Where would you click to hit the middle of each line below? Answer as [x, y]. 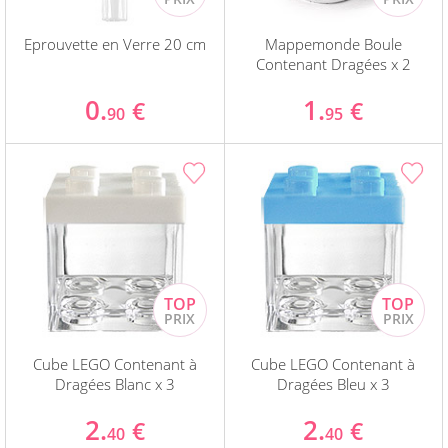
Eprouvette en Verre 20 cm [114, 44]
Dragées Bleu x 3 [333, 384]
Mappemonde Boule [333, 44]
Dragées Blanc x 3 [114, 384]
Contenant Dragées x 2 [333, 64]
